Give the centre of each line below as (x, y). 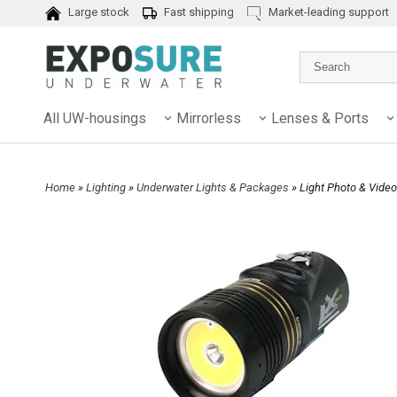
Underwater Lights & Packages (214, 187)
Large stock (97, 12)
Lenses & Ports (320, 118)
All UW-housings (95, 118)
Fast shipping (197, 12)
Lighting (107, 187)
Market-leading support (327, 12)
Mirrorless (209, 118)
